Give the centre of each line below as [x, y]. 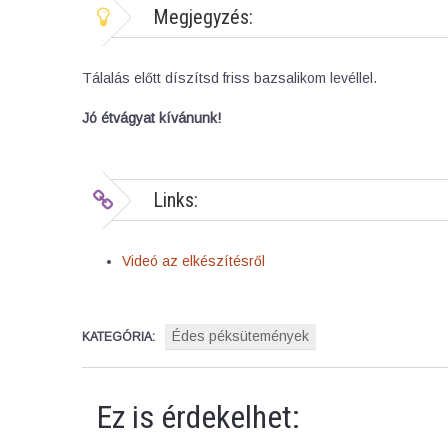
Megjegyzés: [203, 17]
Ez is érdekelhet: [198, 417]
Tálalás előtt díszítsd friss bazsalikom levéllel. [229, 78]
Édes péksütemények [240, 336]
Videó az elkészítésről [193, 261]
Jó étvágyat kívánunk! [151, 118]
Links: [175, 200]
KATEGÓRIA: [118, 337]
